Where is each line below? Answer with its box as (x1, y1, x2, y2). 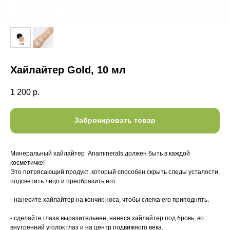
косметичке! (10, 159, 45, 166)
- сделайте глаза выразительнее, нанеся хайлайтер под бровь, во (10, 214, 204, 222)
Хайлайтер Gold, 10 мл (10, 64, 126, 75)
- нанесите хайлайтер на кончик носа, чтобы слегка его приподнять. (10, 196, 209, 203)
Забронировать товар (74, 116, 156, 125)
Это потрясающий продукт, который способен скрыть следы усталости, (10, 168, 220, 176)
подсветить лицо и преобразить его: (10, 177, 117, 185)
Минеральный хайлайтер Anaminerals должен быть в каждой (10, 149, 190, 157)
